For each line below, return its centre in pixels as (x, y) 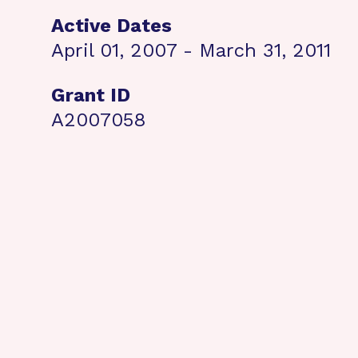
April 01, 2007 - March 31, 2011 (191, 50)
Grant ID (91, 95)
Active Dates (111, 26)
